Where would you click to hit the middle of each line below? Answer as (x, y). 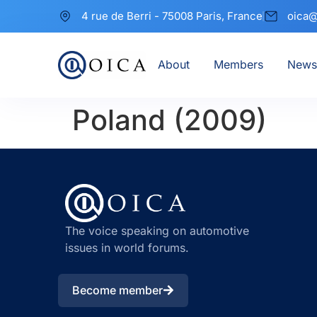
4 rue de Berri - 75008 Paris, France (172, 16)
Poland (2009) (169, 120)
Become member (117, 290)
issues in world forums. (127, 248)
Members (238, 64)
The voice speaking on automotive (157, 231)
